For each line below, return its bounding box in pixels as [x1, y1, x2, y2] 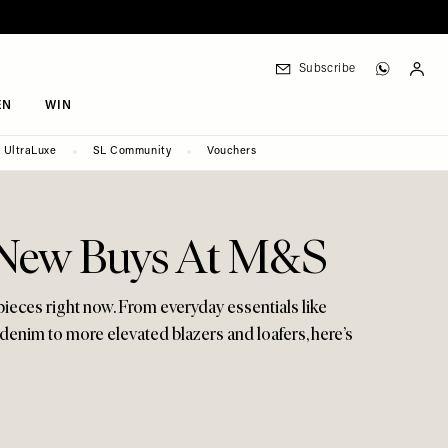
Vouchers [207, 146, 257, 157]
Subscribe [298, 63, 356, 75]
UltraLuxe [3, 146, 57, 157]
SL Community [92, 146, 172, 157]
